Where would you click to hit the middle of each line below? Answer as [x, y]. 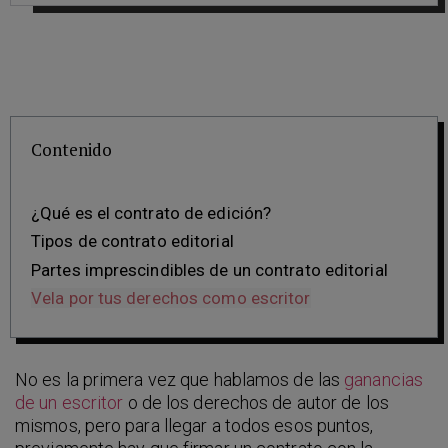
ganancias [384, 379]
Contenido [71, 149]
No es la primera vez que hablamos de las [180, 379]
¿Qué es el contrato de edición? [151, 212]
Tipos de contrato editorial [132, 241]
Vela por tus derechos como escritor [171, 298]
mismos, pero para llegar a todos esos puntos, [194, 425]
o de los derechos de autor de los [256, 402]
